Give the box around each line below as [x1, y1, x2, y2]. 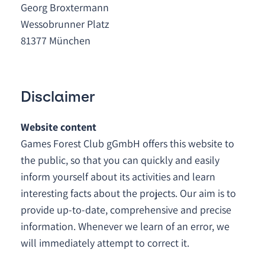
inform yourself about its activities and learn [21, 170, 215, 183]
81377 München [21, 34, 91, 47]
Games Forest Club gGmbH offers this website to [21, 137, 234, 150]
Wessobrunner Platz [21, 17, 112, 31]
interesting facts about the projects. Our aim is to [21, 186, 236, 200]
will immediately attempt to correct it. [21, 236, 189, 250]
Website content [21, 120, 96, 134]
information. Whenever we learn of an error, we [21, 219, 230, 233]
